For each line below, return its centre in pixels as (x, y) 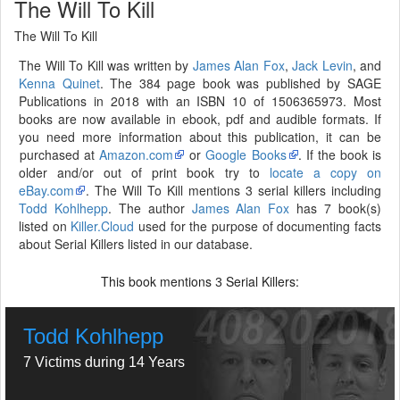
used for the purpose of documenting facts (258, 226)
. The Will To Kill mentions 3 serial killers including (233, 190)
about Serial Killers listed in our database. (136, 244)
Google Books (246, 154)
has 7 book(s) (336, 208)
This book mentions (158, 281)
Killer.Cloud (103, 226)
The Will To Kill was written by (106, 65)
